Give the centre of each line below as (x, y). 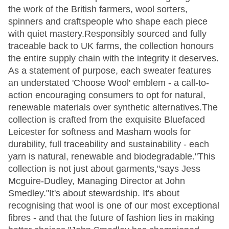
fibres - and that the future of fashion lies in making (111, 218)
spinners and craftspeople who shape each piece (108, 21)
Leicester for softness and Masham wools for (99, 132)
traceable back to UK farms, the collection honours (111, 46)
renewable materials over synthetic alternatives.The (113, 107)
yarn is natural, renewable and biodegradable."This (112, 156)
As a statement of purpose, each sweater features (110, 71)
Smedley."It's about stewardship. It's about (94, 193)
